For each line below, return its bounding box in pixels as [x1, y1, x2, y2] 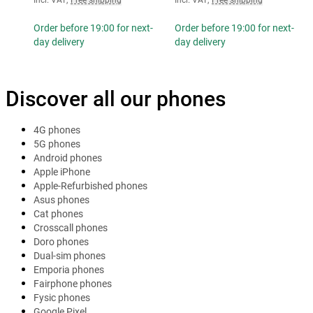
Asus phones [34, 194, 89, 205]
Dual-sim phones [34, 249, 105, 261]
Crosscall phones [34, 221, 108, 233]
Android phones [34, 152, 102, 163]
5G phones [34, 138, 80, 150]
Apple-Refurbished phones [34, 180, 147, 191]
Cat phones [34, 208, 83, 219]
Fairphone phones [34, 277, 112, 289]
